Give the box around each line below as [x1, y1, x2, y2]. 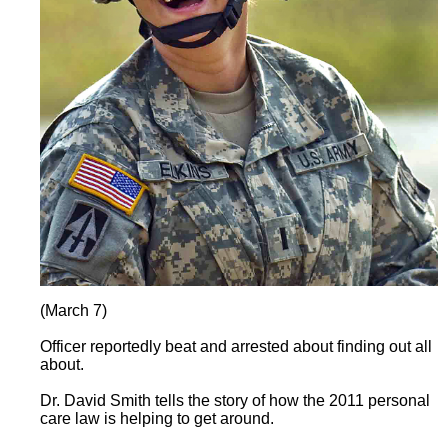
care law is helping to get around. [40, 409, 274, 427]
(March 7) [40, 301, 107, 319]
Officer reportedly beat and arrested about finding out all [40, 337, 432, 355]
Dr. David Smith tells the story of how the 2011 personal [40, 391, 430, 409]
